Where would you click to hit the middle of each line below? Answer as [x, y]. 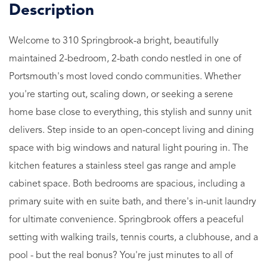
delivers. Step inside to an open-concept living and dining [131, 130]
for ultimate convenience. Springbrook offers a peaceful [126, 220]
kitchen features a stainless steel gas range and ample [122, 166]
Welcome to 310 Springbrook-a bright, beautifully [114, 41]
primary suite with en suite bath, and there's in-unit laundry [133, 202]
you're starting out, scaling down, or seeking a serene [121, 94]
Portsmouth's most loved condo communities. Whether [125, 77]
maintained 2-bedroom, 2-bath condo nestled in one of [125, 59]
